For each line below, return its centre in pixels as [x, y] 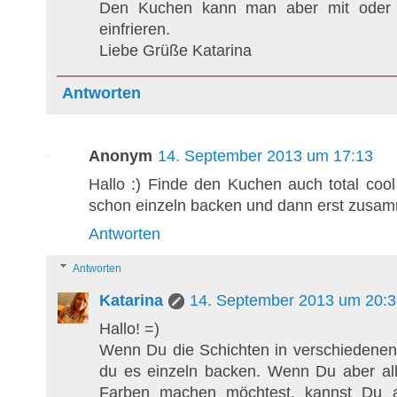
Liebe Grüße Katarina [175, 50]
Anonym [121, 156]
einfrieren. [135, 29]
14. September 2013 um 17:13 [265, 156]
